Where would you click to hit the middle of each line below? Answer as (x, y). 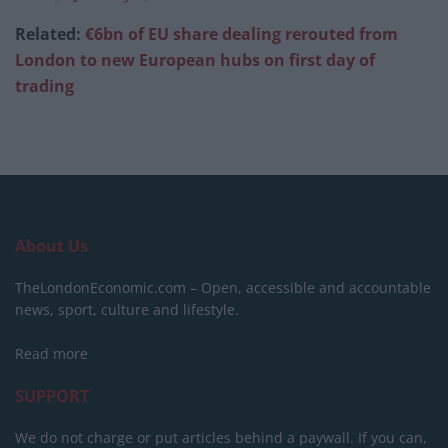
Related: (50, 33)
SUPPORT (52, 395)
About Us (51, 245)
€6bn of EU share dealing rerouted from (241, 33)
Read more (51, 353)
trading (44, 85)
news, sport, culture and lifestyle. (127, 309)
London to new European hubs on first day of (195, 59)
